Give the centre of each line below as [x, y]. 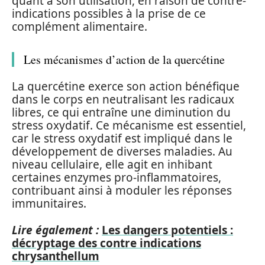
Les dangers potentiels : [167, 230]
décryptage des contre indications [106, 243]
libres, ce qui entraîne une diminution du [121, 112]
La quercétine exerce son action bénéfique [126, 86]
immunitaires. [49, 203]
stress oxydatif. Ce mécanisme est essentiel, [129, 125]
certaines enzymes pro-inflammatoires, [117, 177]
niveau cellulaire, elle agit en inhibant [112, 164]
